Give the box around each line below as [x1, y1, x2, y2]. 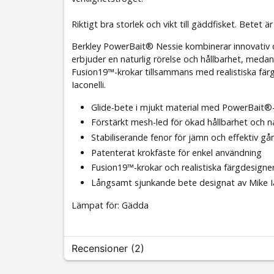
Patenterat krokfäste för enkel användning [91, 146, 262, 158]
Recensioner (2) [72, 242, 144, 255]
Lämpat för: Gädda [72, 199, 149, 211]
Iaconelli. [72, 78, 106, 91]
